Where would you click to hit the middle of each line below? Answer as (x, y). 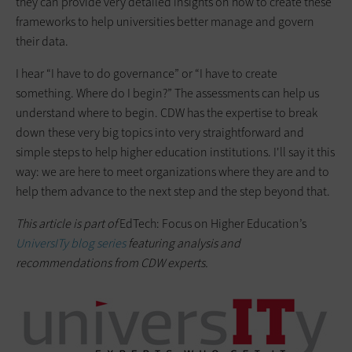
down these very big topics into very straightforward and (160, 132)
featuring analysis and (183, 243)
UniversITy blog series (71, 243)
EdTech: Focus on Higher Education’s (213, 223)
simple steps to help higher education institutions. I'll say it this (175, 152)
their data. (42, 41)
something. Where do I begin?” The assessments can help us (167, 93)
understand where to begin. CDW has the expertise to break (167, 112)
